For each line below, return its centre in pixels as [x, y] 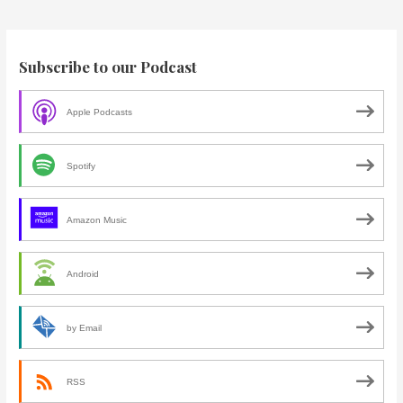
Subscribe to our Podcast [108, 66]
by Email [85, 327]
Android [83, 273]
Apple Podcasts [100, 112]
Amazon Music [97, 219]
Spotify [81, 166]
